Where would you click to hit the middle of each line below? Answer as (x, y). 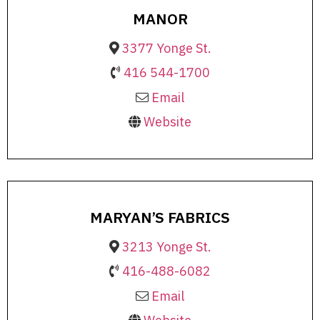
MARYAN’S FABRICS (160, 217)
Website (167, 122)
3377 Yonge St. (166, 48)
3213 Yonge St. (166, 246)
